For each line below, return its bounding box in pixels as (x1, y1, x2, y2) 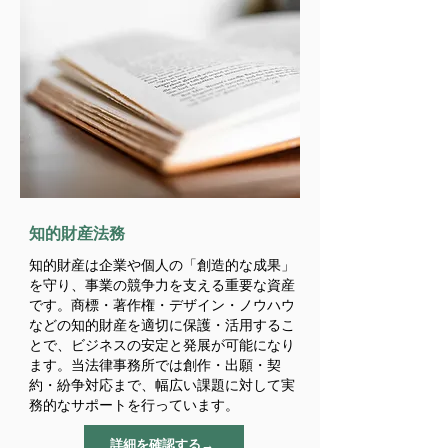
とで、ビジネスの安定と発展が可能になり (29, 335, 295, 354)
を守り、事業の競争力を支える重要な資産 (29, 275, 295, 294)
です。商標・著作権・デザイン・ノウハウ (29, 295, 295, 314)
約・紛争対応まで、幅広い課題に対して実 (29, 375, 295, 394)
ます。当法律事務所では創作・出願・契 (29, 355, 281, 374)
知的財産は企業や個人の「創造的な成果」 (29, 255, 295, 274)
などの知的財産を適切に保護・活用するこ (29, 315, 295, 334)
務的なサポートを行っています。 (29, 395, 239, 414)
